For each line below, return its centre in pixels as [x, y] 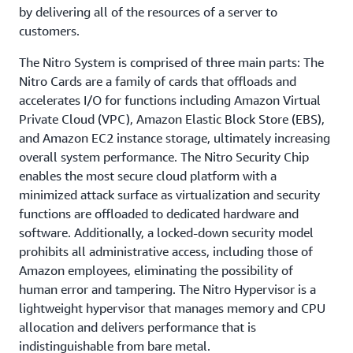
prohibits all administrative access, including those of [166, 251]
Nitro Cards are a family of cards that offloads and [158, 81]
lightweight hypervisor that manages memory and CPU [172, 308]
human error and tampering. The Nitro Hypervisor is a [167, 289]
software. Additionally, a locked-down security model [166, 232]
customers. [49, 31]
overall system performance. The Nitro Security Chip [164, 157]
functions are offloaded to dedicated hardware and [159, 214]
